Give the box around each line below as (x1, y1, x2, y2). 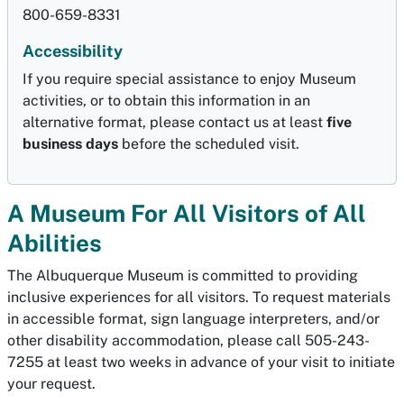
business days (23, 135, 118, 152)
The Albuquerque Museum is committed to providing (7, 267, 358, 284)
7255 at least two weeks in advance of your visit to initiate (7, 353, 395, 371)
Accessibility (23, 41, 123, 60)
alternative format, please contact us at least (23, 114, 326, 131)
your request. (7, 375, 96, 392)
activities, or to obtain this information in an (23, 92, 310, 109)
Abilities (7, 229, 102, 257)
